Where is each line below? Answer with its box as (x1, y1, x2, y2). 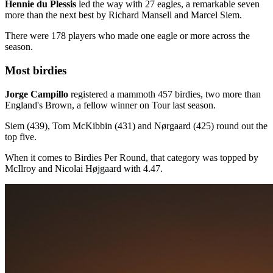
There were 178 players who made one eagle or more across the (5, 30, 250, 41)
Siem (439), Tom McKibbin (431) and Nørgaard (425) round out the (5, 120, 268, 131)
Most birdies (5, 64, 66, 77)
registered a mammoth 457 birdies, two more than (68, 88, 261, 99)
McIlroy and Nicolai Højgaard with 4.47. (5, 163, 163, 174)
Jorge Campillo (5, 88, 68, 99)
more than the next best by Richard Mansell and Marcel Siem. (5, 10, 242, 21)
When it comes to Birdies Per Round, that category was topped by (5, 152, 258, 163)
